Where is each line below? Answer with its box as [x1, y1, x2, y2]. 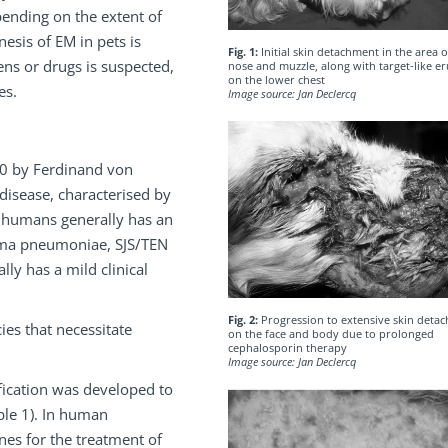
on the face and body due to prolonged [227, 326, 434, 342]
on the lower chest [227, 72, 325, 88]
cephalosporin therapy [227, 340, 347, 356]
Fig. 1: [227, 44, 258, 60]
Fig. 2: [227, 312, 258, 328]
